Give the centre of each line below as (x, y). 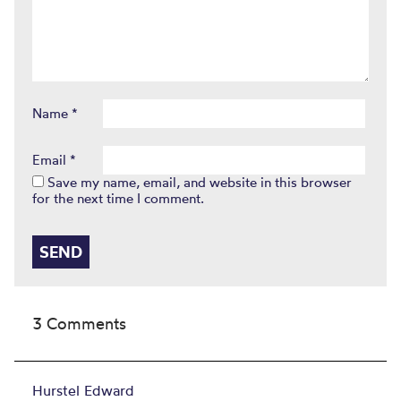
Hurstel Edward (83, 390)
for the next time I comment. (118, 198)
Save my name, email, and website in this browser (200, 182)
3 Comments (79, 323)
